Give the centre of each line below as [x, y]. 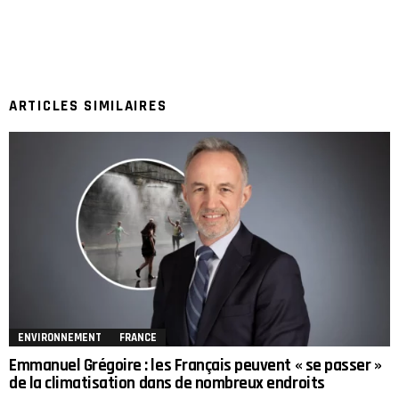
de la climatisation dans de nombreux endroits [167, 384]
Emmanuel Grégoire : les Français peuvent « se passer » [195, 366]
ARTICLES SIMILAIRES [88, 106]
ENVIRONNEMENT [60, 338]
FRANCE [138, 338]
